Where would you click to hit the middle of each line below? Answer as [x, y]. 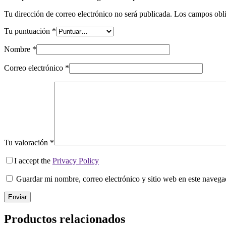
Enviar [17, 197]
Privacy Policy [76, 161]
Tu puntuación [28, 31]
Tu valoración [27, 143]
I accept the [33, 161]
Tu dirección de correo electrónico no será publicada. [88, 14]
